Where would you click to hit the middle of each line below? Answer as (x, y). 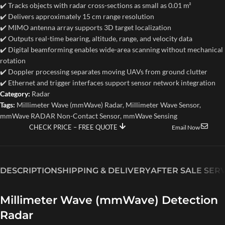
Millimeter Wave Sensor (162, 105)
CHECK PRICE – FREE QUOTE (74, 127)
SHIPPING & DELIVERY (104, 171)
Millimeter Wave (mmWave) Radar (70, 105)
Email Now (187, 128)
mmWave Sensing (150, 116)
